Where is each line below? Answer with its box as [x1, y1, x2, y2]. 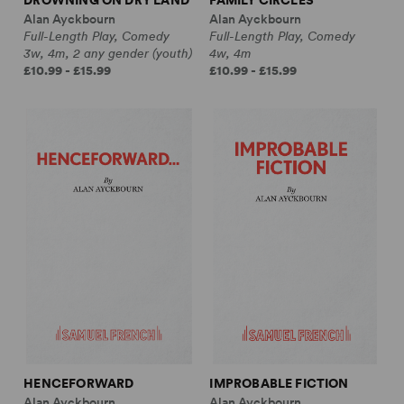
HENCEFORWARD [23, 375, 134, 390]
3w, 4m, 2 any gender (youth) [23, 45, 193, 60]
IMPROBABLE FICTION [209, 375, 349, 390]
